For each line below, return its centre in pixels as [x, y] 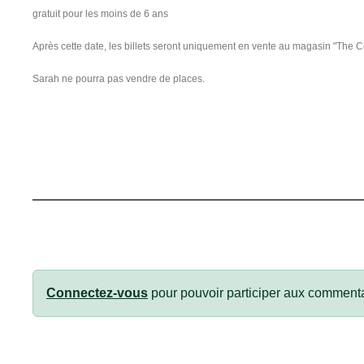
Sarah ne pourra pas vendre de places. [119, 78]
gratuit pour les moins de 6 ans [100, 13]
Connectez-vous [97, 292]
